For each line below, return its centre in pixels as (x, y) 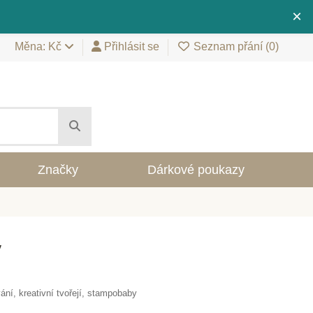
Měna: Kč (39, 47)
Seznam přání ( (230, 47)
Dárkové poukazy (196, 170)
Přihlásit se (132, 47)
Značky (58, 170)
